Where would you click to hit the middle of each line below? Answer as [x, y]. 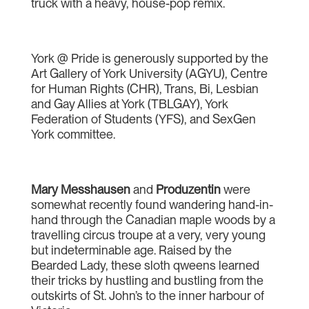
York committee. [73, 134]
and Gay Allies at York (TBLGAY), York [129, 103]
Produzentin [188, 189]
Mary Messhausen [80, 189]
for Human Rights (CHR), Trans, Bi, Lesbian [144, 88]
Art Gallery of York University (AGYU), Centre [149, 73]
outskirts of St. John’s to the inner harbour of [147, 295]
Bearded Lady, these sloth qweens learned [145, 265]
